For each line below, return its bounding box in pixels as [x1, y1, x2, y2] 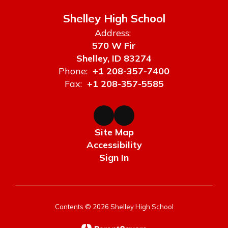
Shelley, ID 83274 [76, 52, 152, 64]
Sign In [99, 152, 129, 163]
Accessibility [86, 139, 142, 151]
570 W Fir [92, 40, 136, 51]
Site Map [94, 126, 134, 138]
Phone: [59, 65, 88, 77]
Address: [95, 27, 131, 39]
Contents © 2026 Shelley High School [54, 203, 174, 211]
